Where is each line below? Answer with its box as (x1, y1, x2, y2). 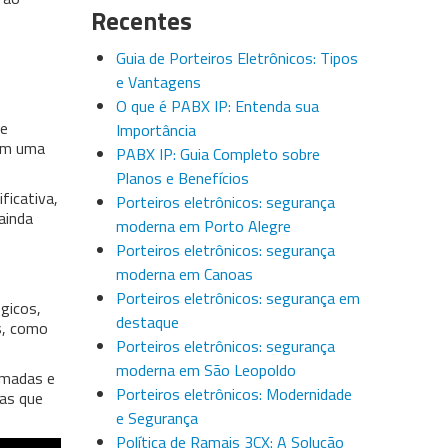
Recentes (91, 2, 192, 40)
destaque (116, 310, 179, 334)
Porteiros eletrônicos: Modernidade (116, 382, 352, 406)
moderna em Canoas (116, 262, 253, 286)
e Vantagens (116, 70, 201, 94)
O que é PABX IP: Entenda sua (116, 94, 319, 118)
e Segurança (116, 406, 198, 430)
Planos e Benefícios (116, 166, 249, 190)
